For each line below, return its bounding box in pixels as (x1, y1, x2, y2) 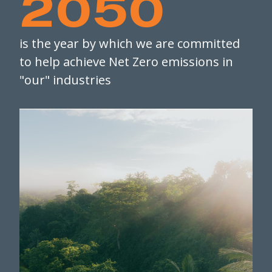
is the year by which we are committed (19, 35, 240, 52)
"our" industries (19, 71, 111, 88)
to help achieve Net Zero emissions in (19, 53, 233, 70)
